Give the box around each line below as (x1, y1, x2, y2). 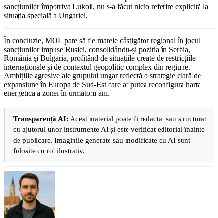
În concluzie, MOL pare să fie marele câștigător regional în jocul (4, 36, 200, 45)
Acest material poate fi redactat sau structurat (69, 114, 206, 123)
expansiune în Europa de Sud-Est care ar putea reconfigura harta (4, 80, 201, 89)
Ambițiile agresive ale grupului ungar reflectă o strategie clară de (4, 72, 201, 80)
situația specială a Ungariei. (4, 11, 88, 20)
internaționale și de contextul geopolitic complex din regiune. (4, 63, 190, 72)
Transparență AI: (13, 114, 69, 123)
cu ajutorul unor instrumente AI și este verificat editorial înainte (13, 125, 205, 134)
